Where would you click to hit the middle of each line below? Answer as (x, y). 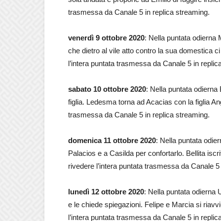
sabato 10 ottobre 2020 (107, 89)
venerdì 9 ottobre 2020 (106, 38)
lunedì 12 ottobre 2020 (106, 192)
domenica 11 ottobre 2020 (112, 140)
